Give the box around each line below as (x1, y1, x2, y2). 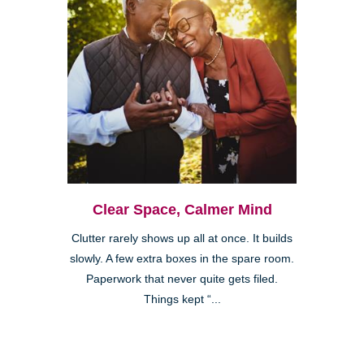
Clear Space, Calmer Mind (92, 201, 272, 218)
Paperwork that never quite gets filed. (86, 272, 278, 285)
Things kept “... (143, 292, 221, 305)
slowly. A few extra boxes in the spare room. (70, 252, 294, 265)
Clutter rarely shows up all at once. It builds (71, 232, 292, 245)
